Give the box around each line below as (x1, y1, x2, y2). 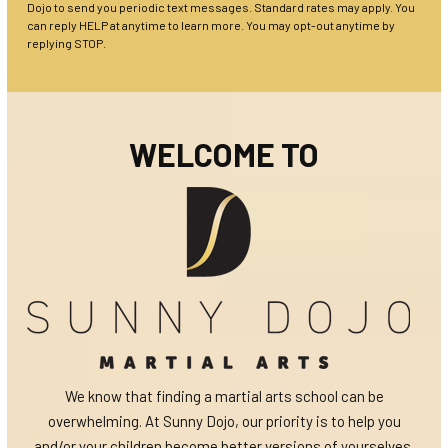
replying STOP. (27, 36, 106, 51)
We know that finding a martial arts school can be (64, 387, 384, 406)
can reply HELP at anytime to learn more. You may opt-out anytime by (27, 18, 395, 33)
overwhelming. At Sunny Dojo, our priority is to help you (47, 412, 401, 431)
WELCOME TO (129, 135, 319, 174)
